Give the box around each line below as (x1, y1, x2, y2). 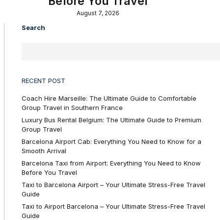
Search (22, 24, 45, 32)
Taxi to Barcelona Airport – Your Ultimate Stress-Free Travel (22, 181, 205, 189)
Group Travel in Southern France (22, 104, 123, 112)
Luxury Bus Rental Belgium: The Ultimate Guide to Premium (22, 116, 201, 124)
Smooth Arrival (22, 147, 66, 155)
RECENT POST (22, 77, 65, 85)
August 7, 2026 (76, 9, 119, 17)
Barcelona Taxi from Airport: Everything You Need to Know (22, 159, 201, 167)
